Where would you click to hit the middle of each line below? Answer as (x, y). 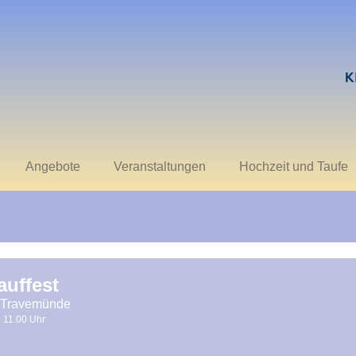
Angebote (53, 166)
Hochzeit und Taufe (294, 166)
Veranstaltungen (160, 166)
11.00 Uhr (24, 319)
